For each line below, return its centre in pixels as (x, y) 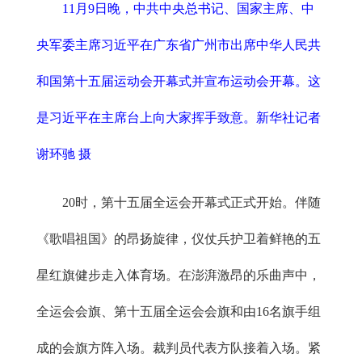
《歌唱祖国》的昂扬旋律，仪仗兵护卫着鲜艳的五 (179, 239)
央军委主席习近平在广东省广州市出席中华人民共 (179, 45)
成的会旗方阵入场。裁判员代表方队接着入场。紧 (179, 348)
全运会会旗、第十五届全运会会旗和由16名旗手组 (179, 312)
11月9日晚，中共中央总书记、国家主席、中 (188, 9)
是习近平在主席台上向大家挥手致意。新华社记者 (179, 118)
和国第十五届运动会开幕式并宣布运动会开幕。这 (179, 82)
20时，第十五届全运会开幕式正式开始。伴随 (192, 203)
